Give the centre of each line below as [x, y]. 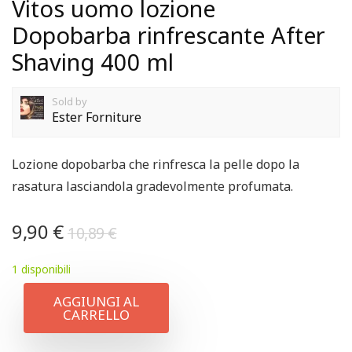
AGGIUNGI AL [96, 301]
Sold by [70, 101]
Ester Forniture [97, 117]
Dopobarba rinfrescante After [169, 35]
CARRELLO [96, 315]
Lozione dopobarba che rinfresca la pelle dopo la [156, 164]
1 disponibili [41, 269]
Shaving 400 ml [93, 62]
